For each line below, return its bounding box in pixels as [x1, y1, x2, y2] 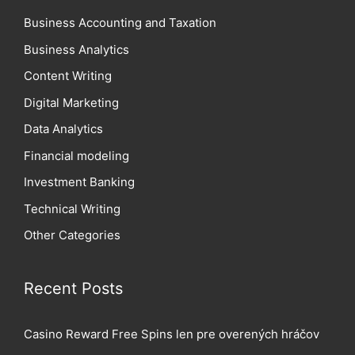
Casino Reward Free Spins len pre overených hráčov [24, 326, 319, 342]
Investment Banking [24, 174, 135, 190]
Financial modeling [24, 147, 129, 163]
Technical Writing [24, 200, 120, 216]
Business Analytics [24, 41, 129, 57]
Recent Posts [24, 279, 123, 299]
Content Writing [24, 68, 112, 84]
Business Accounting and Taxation [24, 15, 216, 31]
